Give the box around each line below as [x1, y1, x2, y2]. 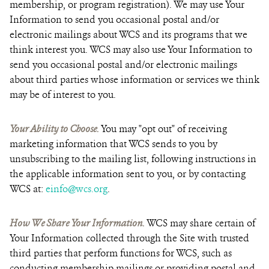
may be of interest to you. [10, 88, 116, 101]
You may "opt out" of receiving [99, 122, 227, 135]
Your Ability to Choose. [10, 122, 99, 135]
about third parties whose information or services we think [10, 73, 259, 86]
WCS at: [10, 183, 46, 195]
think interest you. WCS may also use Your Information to [10, 43, 252, 56]
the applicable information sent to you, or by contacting [10, 168, 246, 180]
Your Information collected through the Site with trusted [10, 232, 249, 244]
